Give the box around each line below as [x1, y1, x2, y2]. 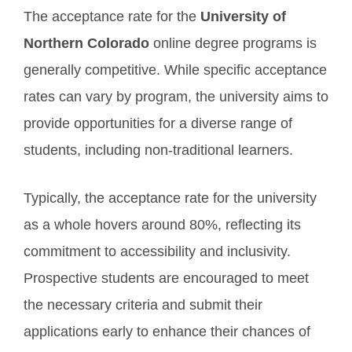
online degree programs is [149, 35, 317, 51]
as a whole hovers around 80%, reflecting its [24, 217, 301, 233]
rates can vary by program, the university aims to [24, 89, 328, 104]
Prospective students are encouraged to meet [24, 270, 309, 286]
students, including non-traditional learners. [24, 142, 293, 158]
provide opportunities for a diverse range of [24, 115, 292, 131]
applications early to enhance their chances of [24, 324, 310, 339]
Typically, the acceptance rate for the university [24, 190, 317, 206]
